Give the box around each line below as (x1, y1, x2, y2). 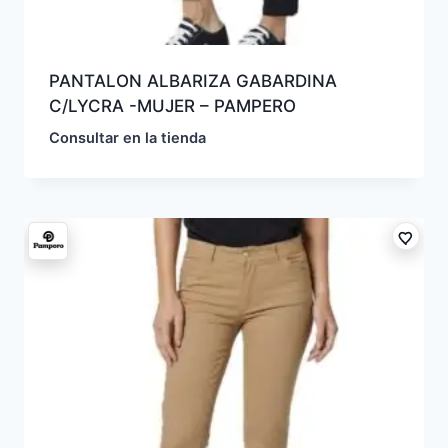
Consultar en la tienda (48, 128, 206, 147)
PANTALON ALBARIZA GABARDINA (48, 70, 337, 91)
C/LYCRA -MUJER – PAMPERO (48, 95, 296, 116)
